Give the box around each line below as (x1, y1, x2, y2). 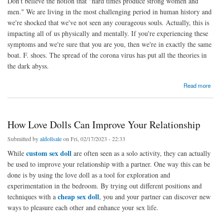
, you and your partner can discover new (99, 191, 211, 201)
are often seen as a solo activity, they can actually (72, 148, 211, 158)
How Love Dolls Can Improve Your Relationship (7, 117, 200, 131)
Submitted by (7, 134, 40, 143)
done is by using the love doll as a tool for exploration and (7, 170, 170, 180)
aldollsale (40, 134, 62, 143)
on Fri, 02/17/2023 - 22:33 (62, 134, 125, 143)
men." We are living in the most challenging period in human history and (7, 6, 212, 16)
